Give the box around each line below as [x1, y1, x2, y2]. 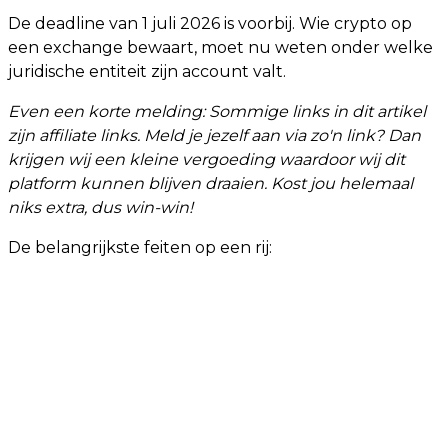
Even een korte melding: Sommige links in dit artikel [8, 102, 426, 121]
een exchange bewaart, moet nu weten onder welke [8, 38, 433, 57]
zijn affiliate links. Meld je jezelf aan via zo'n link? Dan [8, 126, 421, 145]
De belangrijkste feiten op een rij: [8, 238, 272, 257]
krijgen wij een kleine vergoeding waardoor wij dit [8, 150, 405, 169]
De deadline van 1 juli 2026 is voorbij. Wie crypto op [8, 14, 412, 33]
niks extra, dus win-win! [8, 198, 193, 217]
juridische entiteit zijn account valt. [8, 62, 286, 81]
